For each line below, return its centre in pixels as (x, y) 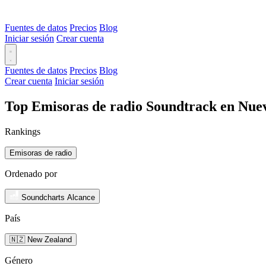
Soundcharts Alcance (58, 197)
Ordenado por (31, 173)
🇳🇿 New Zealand (41, 239)
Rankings (23, 131)
